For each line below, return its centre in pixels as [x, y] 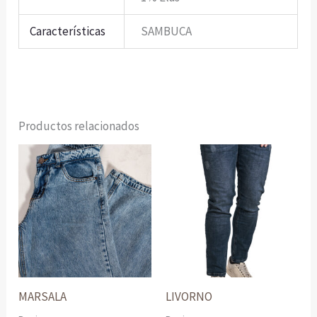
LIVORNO [189, 297]
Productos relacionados [79, 126]
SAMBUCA [166, 31]
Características [68, 31]
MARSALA [43, 297]
